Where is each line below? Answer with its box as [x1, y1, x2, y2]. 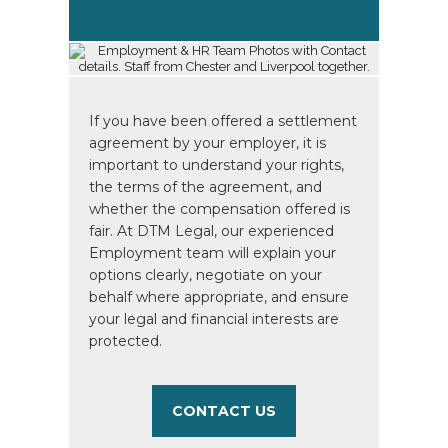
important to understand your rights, [89, 156, 344, 174]
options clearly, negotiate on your [89, 266, 322, 284]
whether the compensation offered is [89, 200, 350, 218]
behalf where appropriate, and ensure [89, 288, 349, 306]
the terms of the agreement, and [89, 178, 322, 196]
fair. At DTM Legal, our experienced [89, 222, 334, 240]
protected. [89, 332, 162, 350]
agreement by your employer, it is [89, 134, 326, 152]
